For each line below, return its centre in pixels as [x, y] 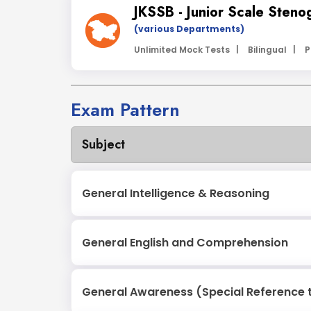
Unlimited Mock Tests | [186, 50]
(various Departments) [189, 29]
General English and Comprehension [185, 243]
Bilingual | [272, 50]
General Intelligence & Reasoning [176, 193]
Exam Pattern [125, 110]
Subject [103, 144]
